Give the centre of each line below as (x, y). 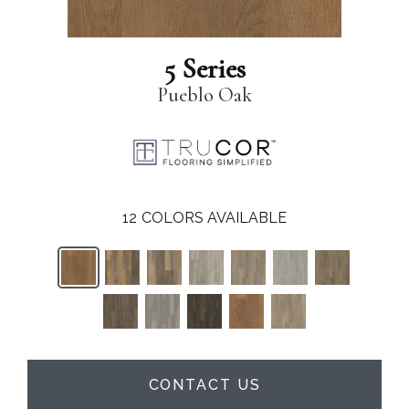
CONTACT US (204, 385)
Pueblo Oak (204, 95)
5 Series (204, 69)
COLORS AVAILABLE (214, 217)
